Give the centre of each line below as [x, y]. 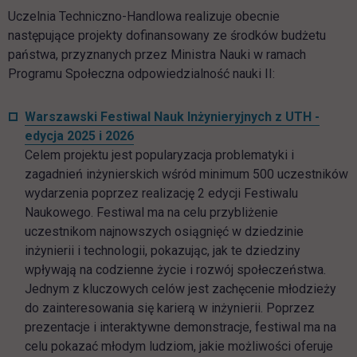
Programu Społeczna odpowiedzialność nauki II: [141, 74]
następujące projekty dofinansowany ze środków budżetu [167, 36]
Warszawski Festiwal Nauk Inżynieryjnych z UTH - [172, 117]
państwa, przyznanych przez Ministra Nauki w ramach [157, 55]
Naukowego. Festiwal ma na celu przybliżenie [151, 213]
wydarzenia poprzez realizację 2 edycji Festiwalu [161, 194]
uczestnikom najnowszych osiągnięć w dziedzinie [164, 232]
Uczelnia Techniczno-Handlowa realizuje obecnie [144, 17]
